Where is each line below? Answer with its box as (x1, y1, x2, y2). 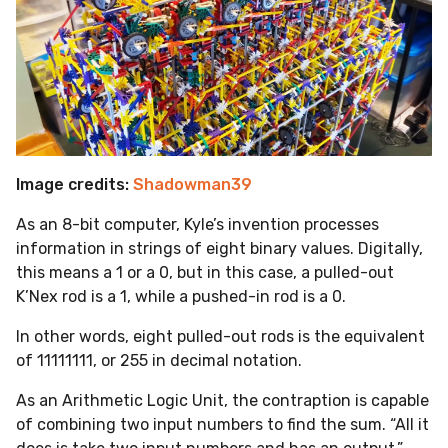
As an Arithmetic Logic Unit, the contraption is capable (16, 391, 429, 411)
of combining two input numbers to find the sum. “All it (16, 415, 429, 435)
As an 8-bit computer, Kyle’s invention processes (16, 214, 379, 234)
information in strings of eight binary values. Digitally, (16, 238, 423, 258)
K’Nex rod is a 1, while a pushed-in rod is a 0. (16, 286, 346, 306)
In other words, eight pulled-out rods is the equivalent (16, 327, 425, 347)
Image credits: (16, 174, 133, 194)
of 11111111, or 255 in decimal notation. (16, 351, 302, 371)
